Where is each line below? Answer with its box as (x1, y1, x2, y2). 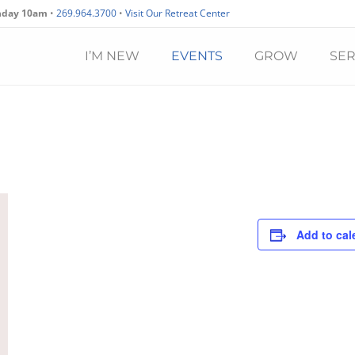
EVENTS (171, 48, 223, 63)
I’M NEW (85, 48, 139, 63)
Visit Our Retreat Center (125, 6, 230, 20)
